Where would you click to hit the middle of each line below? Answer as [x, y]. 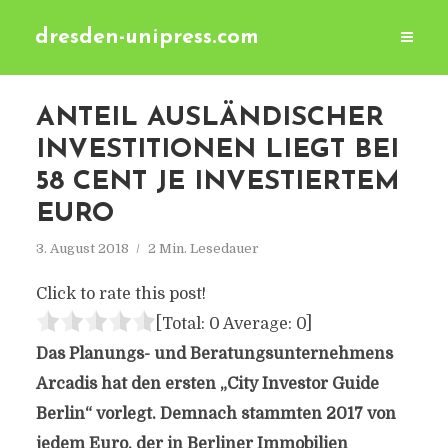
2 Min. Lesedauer [203, 248]
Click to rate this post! [120, 294]
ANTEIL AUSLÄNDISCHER [209, 118]
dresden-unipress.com [147, 37]
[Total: [182, 324]
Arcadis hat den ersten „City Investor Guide [207, 384]
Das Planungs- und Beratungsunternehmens [214, 354]
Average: [257, 324]
